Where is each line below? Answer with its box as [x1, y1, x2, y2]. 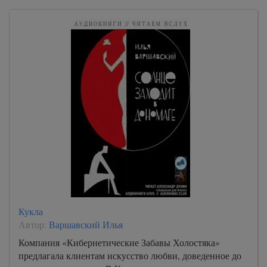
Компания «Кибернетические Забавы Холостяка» [18, 235, 220, 249]
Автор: [18, 218, 49, 231]
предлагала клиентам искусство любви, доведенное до [18, 249, 241, 262]
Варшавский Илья [49, 218, 123, 231]
